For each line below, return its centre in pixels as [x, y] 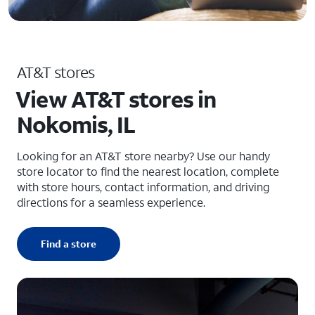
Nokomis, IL [76, 124]
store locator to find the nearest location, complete [148, 171]
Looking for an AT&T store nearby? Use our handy [143, 156]
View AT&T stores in [116, 99]
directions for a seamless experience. [111, 202]
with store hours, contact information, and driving [143, 187]
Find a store [69, 244]
